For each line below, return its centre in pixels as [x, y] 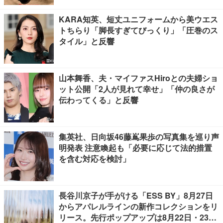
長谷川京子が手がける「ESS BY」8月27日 [136, 195]
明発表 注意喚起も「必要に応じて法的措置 [135, 148]
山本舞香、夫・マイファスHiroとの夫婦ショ [138, 78]
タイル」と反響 [87, 41]
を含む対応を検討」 [95, 159]
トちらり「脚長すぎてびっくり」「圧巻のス [138, 30]
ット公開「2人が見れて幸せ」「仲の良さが [137, 89]
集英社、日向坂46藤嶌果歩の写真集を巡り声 [139, 137]
